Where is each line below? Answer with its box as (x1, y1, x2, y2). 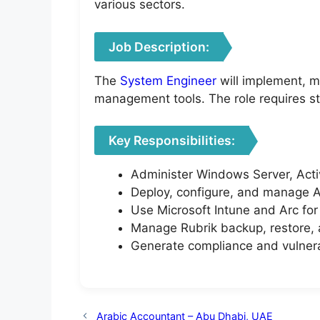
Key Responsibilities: (109, 133, 235, 149)
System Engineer (120, 73, 216, 88)
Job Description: (109, 39, 209, 54)
